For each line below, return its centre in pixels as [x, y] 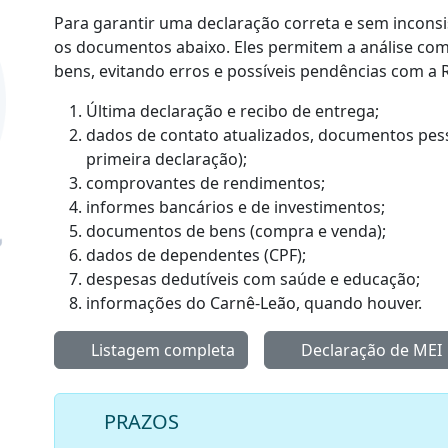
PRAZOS [141, 421]
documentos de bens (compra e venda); [236, 231]
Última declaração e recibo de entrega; [232, 111]
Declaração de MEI [369, 350]
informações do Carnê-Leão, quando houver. [254, 303]
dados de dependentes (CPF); [196, 255]
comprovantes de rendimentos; [205, 183]
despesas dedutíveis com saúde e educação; [253, 279]
